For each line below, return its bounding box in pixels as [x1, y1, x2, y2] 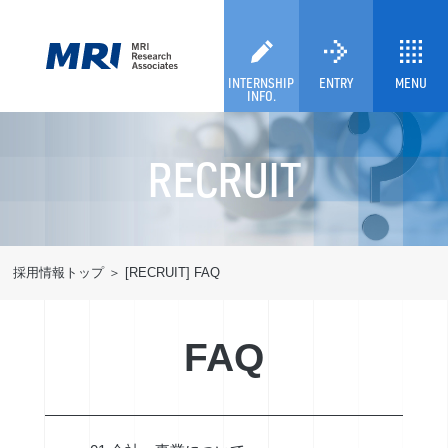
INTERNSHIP [228, 74, 295, 92]
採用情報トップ [13, 265, 105, 281]
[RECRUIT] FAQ [125, 265, 221, 281]
